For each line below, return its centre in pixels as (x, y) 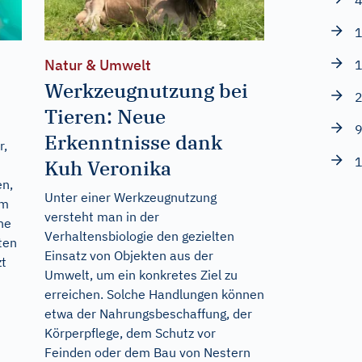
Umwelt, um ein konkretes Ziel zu (141, 275)
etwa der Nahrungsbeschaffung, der (148, 314)
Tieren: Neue (105, 117)
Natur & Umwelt (97, 65)
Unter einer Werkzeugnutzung (130, 198)
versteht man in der (101, 217)
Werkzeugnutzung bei (146, 91)
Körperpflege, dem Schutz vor (130, 333)
